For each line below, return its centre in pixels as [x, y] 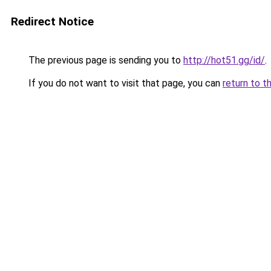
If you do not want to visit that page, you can [124, 83]
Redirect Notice [52, 21]
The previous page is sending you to [105, 60]
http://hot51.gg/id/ [224, 60]
